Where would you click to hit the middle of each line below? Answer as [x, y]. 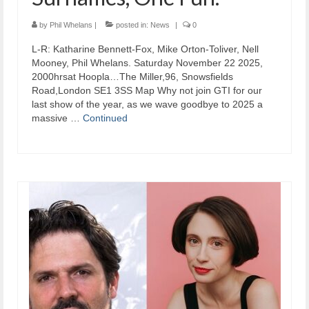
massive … [57, 118]
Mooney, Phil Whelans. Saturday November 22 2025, [147, 62]
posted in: [132, 24]
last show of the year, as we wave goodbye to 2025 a [147, 104]
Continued [105, 118]
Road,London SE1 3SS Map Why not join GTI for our [147, 90]
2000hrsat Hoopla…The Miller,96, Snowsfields [132, 76]
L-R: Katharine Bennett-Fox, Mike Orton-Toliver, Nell [145, 49]
